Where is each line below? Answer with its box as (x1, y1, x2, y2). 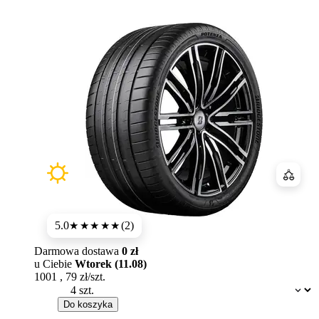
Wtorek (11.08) (75, 258, 147, 271)
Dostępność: (49, 280, 105, 293)
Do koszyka (63, 299, 113, 310)
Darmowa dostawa (34, 245, 122, 258)
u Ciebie (34, 258, 75, 271)
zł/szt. (80, 271, 105, 283)
